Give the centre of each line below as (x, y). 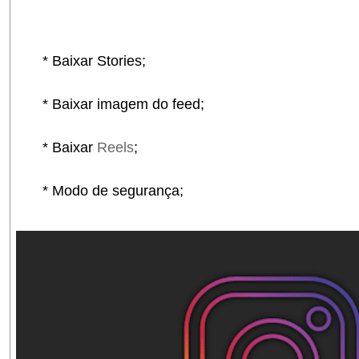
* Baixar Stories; (86, 61)
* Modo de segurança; (105, 191)
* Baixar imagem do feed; (115, 105)
